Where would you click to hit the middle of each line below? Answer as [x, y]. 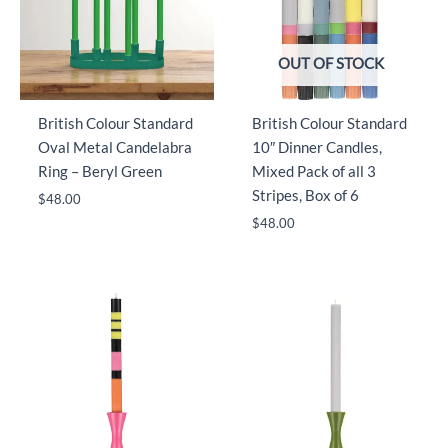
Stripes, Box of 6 [305, 195]
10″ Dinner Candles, [316, 147]
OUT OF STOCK [331, 63]
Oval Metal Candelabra [114, 147]
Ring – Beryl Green [99, 171]
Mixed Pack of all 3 [313, 171]
